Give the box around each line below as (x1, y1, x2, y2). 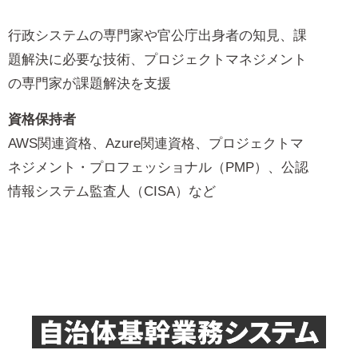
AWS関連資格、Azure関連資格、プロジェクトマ (8, 136, 304, 152)
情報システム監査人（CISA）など (8, 184, 216, 200)
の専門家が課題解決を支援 (8, 76, 171, 92)
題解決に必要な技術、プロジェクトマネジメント (8, 52, 307, 68)
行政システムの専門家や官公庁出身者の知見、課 (8, 28, 307, 44)
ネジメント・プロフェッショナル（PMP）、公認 (8, 160, 308, 176)
